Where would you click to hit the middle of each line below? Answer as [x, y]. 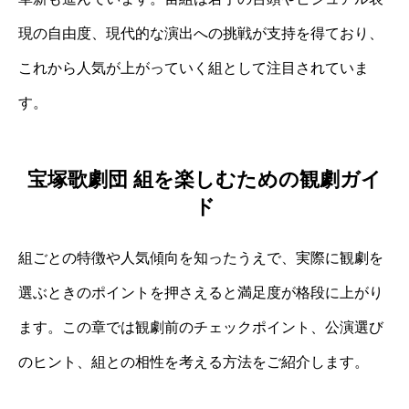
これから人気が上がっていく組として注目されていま [194, 68]
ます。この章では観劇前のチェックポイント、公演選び [201, 328]
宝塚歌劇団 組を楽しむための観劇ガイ [204, 180]
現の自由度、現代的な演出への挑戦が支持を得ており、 [201, 33]
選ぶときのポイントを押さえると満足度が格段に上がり [201, 293]
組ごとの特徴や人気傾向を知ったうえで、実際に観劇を [201, 258]
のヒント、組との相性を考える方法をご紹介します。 [194, 362]
